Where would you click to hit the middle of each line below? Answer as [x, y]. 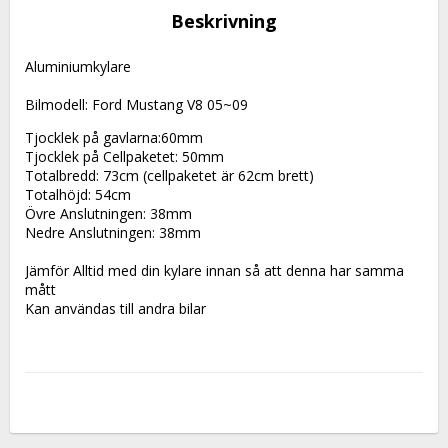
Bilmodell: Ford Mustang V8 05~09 [136, 105]
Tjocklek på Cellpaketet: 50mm [124, 157]
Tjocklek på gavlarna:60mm [114, 138]
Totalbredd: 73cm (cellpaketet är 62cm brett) [169, 176]
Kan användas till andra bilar [115, 309]
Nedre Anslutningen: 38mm [113, 233]
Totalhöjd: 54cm [78, 195]
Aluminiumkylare [80, 67]
